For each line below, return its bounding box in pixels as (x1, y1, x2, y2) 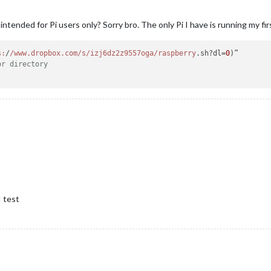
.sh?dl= (196, 49, 226, 58)
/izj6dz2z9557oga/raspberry (86, 49, 197, 58)
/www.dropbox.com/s (10, 49, 87, 58)
